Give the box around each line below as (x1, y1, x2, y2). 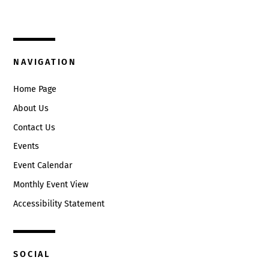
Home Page (13, 84, 57, 95)
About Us (13, 103, 49, 113)
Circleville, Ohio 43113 (13, 8, 97, 19)
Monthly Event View (13, 179, 89, 190)
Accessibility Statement (13, 198, 105, 209)
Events (13, 141, 40, 152)
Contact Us (13, 122, 56, 133)
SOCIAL (13, 249, 50, 259)
